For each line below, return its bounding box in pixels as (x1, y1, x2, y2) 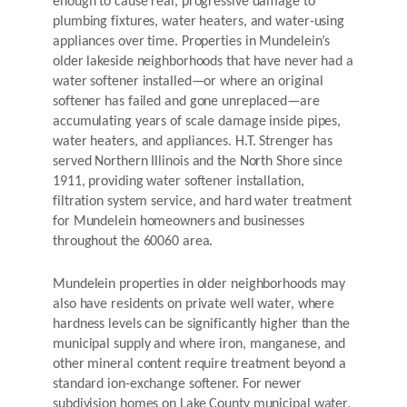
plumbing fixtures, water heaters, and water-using (53, 15, 345, 30)
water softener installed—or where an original (53, 74, 323, 90)
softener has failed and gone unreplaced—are (53, 94, 320, 110)
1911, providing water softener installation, (53, 174, 304, 190)
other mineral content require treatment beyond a (53, 357, 347, 372)
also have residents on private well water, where (53, 297, 335, 313)
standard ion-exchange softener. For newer (53, 377, 302, 392)
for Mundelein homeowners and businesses (53, 214, 305, 230)
